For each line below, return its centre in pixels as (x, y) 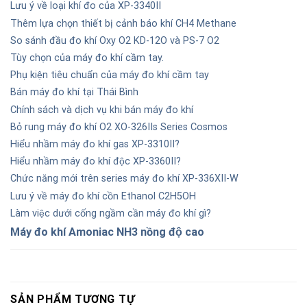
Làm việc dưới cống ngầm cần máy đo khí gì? (111, 213)
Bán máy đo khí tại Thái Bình (74, 93)
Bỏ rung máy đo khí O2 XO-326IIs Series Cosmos (119, 127)
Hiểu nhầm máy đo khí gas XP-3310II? (95, 144)
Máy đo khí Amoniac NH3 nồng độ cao (107, 232)
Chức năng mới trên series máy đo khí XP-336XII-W (124, 179)
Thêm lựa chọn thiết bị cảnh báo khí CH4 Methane (123, 23)
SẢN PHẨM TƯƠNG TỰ (73, 299)
